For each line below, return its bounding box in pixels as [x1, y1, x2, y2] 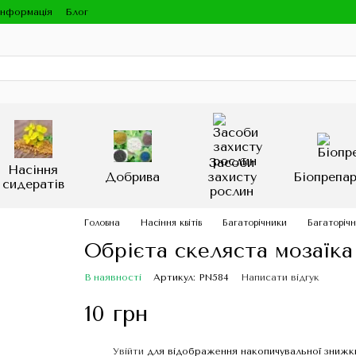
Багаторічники [222, 218, 287, 228]
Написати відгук [240, 272, 319, 283]
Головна [83, 218, 120, 228]
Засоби [209, 155, 254, 170]
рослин [210, 184, 253, 199]
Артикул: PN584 [153, 272, 229, 283]
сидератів [2, 176, 64, 192]
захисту [207, 169, 257, 184]
